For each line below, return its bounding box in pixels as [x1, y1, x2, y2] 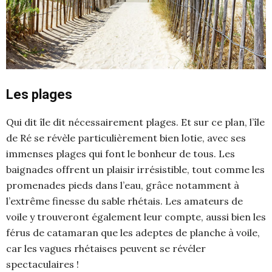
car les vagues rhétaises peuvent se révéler [6, 242, 206, 254]
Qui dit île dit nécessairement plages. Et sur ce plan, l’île [6, 115, 265, 128]
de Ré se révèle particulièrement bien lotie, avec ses [6, 131, 246, 144]
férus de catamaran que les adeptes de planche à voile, [6, 226, 260, 239]
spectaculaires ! [6, 257, 79, 270]
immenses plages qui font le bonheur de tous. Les [6, 147, 235, 160]
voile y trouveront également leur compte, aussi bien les [6, 210, 266, 223]
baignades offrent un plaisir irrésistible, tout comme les [6, 163, 265, 175]
